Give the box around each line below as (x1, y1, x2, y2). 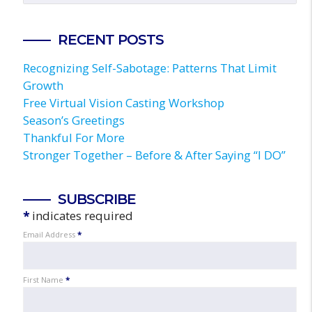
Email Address (22, 229, 77, 240)
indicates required (29, 208, 133, 224)
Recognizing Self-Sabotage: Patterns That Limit (22, 60, 276, 77)
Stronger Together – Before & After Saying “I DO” (22, 147, 286, 164)
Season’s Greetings (22, 112, 125, 129)
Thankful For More (22, 130, 125, 146)
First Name (22, 274, 65, 286)
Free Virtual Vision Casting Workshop (22, 95, 224, 111)
